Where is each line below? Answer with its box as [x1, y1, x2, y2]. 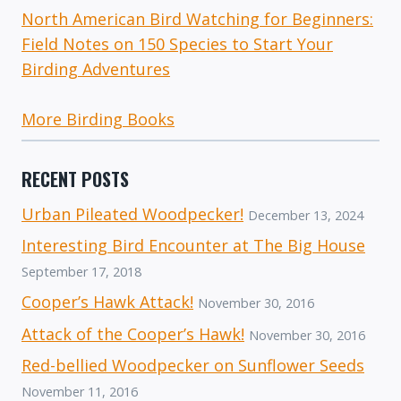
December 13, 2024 [248, 207, 363, 225]
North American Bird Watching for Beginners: [21, 8, 373, 30]
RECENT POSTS [21, 166, 129, 193]
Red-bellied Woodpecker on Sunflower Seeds [21, 354, 364, 376]
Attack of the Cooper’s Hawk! [21, 322, 244, 345]
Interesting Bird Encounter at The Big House [21, 235, 365, 257]
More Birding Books [21, 108, 175, 131]
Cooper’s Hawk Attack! [21, 291, 193, 313]
